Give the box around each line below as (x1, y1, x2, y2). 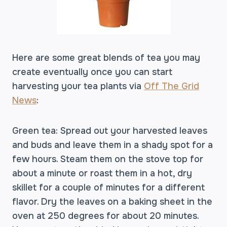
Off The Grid (144, 81, 199, 92)
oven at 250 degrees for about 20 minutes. (12, 210, 199, 221)
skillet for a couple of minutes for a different (12, 182, 205, 193)
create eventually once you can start (12, 66, 172, 78)
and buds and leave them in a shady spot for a (12, 139, 213, 150)
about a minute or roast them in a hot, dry (12, 168, 192, 179)
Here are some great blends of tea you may (12, 52, 200, 63)
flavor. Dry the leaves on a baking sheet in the (12, 196, 212, 207)
